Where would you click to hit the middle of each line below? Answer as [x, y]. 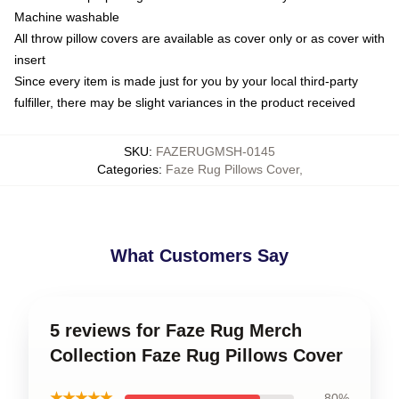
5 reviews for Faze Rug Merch [176, 330]
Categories [127, 169]
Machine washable [67, 17]
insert [30, 60]
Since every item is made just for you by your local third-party [186, 81]
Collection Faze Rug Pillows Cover [196, 355]
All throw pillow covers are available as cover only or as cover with [199, 38]
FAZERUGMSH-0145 [216, 151]
